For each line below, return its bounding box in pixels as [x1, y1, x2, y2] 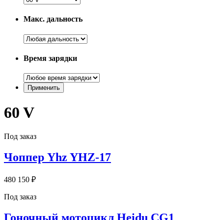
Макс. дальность [24, 15, 82, 24]
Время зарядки [24, 54, 77, 62]
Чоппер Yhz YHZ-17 [4, 150, 111, 164]
